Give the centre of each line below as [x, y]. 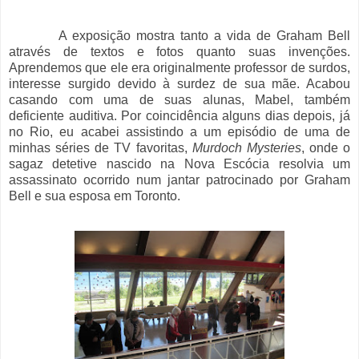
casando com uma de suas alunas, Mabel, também [179, 100]
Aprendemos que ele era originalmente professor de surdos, [179, 68]
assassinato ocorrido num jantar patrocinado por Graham [179, 180]
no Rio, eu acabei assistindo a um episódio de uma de [179, 132]
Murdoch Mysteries [246, 148]
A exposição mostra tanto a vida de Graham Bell [179, 36]
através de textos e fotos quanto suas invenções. [179, 52]
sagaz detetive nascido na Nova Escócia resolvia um [179, 164]
